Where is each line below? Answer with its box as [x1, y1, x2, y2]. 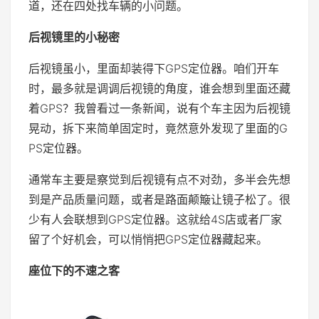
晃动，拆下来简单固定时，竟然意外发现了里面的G [28, 121, 288, 136]
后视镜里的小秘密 [28, 30, 120, 45]
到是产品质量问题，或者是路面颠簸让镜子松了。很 [28, 192, 291, 207]
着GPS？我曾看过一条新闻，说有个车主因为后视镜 [28, 101, 291, 116]
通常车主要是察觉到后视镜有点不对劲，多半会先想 [28, 172, 291, 187]
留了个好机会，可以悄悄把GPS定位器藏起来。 [28, 232, 268, 247]
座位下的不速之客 [28, 263, 120, 278]
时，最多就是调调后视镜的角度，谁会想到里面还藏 [28, 81, 291, 96]
